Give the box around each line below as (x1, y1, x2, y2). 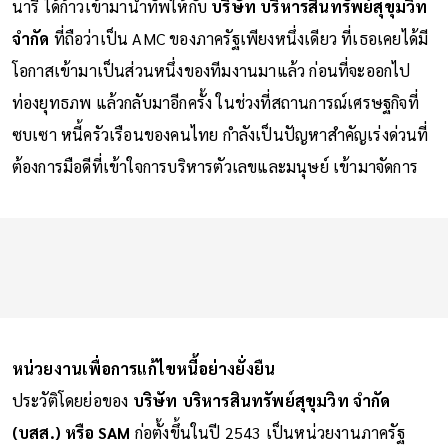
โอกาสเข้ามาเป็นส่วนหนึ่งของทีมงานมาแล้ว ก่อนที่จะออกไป (11, 59, 411, 81)
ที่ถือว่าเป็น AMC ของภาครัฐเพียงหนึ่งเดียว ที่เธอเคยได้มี (53, 27, 429, 49)
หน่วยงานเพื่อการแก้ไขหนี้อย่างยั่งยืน (11, 357, 276, 379)
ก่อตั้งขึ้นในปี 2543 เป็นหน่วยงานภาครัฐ (130, 421, 405, 443)
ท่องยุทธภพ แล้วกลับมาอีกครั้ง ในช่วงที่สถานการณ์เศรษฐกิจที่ (11, 91, 419, 113)
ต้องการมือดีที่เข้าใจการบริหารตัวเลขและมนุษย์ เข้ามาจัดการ (11, 155, 419, 177)
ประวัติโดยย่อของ (11, 389, 133, 411)
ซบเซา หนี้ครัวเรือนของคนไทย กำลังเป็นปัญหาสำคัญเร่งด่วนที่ (11, 123, 429, 145)
